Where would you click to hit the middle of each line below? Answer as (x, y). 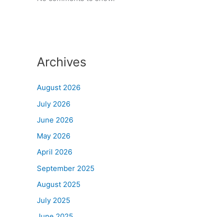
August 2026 (59, 88)
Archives (62, 62)
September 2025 (66, 168)
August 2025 (59, 184)
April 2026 (54, 152)
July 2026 (54, 104)
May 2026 (54, 136)
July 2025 (54, 201)
